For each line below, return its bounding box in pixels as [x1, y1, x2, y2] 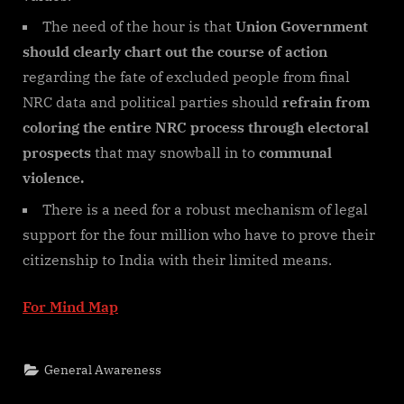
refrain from [279, 93, 370, 112]
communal [255, 143, 332, 162]
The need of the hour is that [42, 17, 235, 36]
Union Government [235, 17, 368, 36]
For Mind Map [23, 297, 118, 316]
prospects [23, 143, 91, 162]
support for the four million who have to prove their [23, 225, 375, 243]
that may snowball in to [91, 143, 255, 162]
